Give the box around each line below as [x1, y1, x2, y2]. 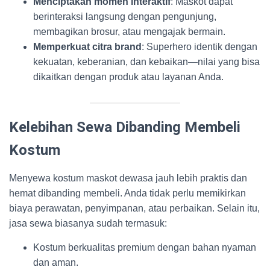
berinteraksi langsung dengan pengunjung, [33, 11, 216, 22]
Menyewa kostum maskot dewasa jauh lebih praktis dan [9, 173, 247, 183]
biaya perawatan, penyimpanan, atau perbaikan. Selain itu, [9, 203, 260, 213]
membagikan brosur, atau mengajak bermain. [33, 27, 225, 37]
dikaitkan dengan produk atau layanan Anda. [33, 72, 224, 82]
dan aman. [33, 257, 78, 268]
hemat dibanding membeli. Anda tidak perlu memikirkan [9, 188, 246, 198]
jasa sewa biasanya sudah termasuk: [9, 218, 167, 228]
